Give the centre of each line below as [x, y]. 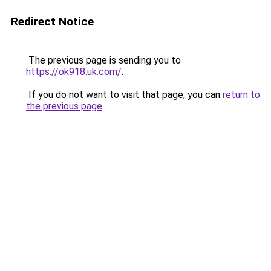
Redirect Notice [52, 21]
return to [241, 95]
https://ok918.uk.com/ [74, 72]
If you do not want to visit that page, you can [124, 95]
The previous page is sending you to [103, 60]
